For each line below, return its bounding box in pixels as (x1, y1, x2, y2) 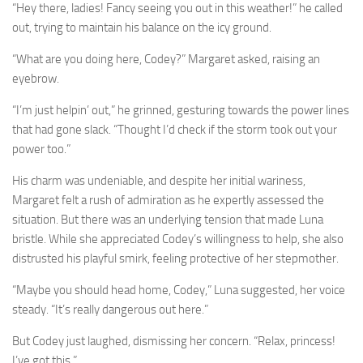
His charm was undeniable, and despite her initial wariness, (12, 173, 305, 189)
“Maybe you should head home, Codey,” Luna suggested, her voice (12, 283, 345, 298)
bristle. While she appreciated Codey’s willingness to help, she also (12, 232, 344, 247)
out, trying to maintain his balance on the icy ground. (12, 20, 271, 36)
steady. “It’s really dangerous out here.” (12, 302, 208, 318)
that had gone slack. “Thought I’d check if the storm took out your (12, 122, 337, 138)
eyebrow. (12, 71, 59, 87)
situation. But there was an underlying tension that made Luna (12, 212, 323, 228)
